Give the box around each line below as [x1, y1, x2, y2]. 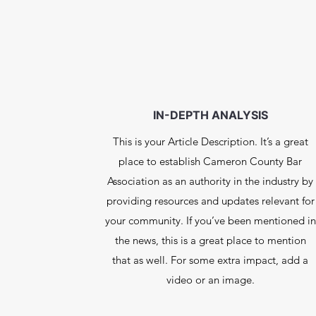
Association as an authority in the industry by [107, 174, 314, 188]
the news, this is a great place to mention [114, 233, 306, 247]
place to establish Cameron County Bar [119, 154, 303, 168]
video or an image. [166, 273, 255, 286]
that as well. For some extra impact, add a [112, 253, 309, 267]
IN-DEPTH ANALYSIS [152, 108, 268, 122]
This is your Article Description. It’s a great [112, 135, 308, 148]
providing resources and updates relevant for [106, 194, 315, 207]
